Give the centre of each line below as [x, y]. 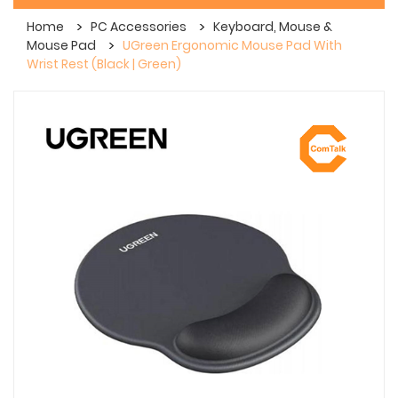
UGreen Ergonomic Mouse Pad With [232, 45]
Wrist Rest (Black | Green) [104, 64]
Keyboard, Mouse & [273, 27]
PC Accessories [139, 27]
